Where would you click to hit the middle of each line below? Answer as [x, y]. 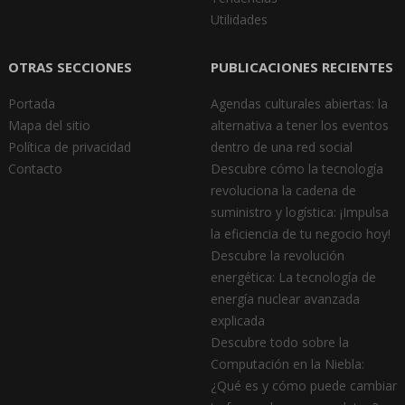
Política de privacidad [69, 147]
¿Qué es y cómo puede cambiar [303, 386]
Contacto [35, 169]
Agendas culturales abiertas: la [299, 104]
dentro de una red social [281, 147]
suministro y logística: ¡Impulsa [299, 212]
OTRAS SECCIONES [70, 67]
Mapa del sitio [49, 126]
